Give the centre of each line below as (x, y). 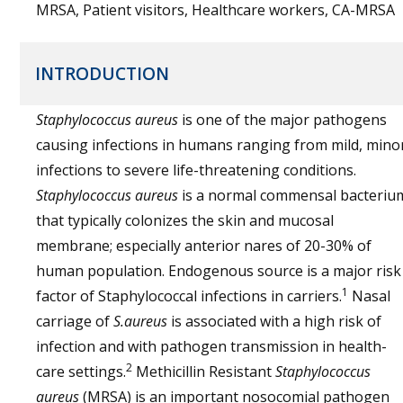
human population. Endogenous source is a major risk (219, 271)
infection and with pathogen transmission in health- (211, 346)
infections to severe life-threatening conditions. (196, 170)
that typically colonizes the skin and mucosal (185, 220)
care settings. (81, 372)
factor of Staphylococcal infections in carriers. (189, 296)
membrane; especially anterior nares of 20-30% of (204, 246)
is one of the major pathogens (282, 120)
